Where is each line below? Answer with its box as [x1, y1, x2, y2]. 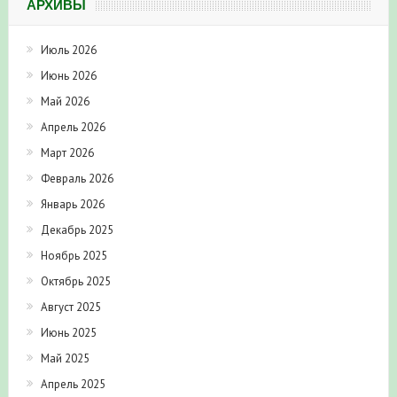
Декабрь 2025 [40, 222, 113, 238]
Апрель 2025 [40, 377, 105, 393]
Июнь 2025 [40, 325, 97, 341]
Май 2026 [40, 94, 90, 110]
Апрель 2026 [40, 120, 105, 136]
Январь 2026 [40, 197, 105, 213]
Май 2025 [40, 351, 90, 367]
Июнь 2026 [40, 68, 97, 84]
